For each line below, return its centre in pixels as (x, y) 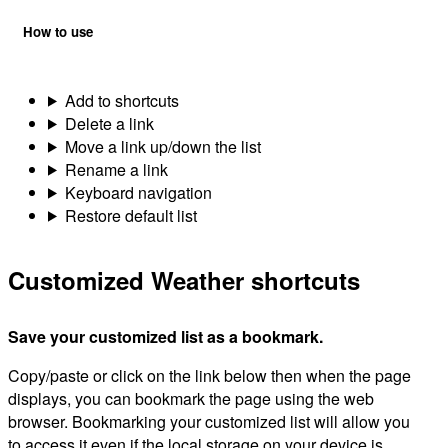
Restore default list (130, 215)
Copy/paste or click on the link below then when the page (209, 375)
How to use (58, 31)
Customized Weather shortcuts (184, 279)
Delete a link (109, 123)
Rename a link (116, 169)
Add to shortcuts (121, 100)
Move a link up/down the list (162, 146)
